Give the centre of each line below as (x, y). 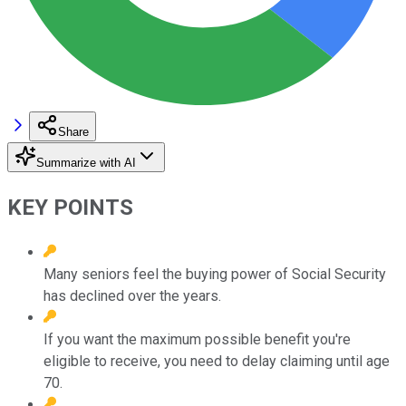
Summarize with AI (86, 162)
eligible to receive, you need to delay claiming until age (217, 361)
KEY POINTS (70, 207)
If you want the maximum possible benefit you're (197, 339)
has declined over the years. (132, 295)
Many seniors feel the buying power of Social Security (215, 274)
